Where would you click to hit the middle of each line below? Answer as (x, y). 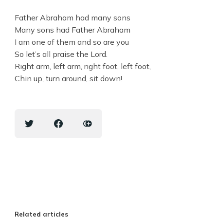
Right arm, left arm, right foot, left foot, (83, 66)
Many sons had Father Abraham (73, 29)
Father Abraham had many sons (73, 17)
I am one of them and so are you (72, 42)
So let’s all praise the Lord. (61, 54)
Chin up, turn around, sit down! (68, 78)
